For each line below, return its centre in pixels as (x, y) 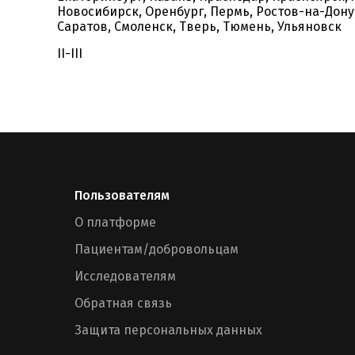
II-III (70, 53)
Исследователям (125, 276)
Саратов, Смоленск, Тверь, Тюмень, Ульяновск (199, 27)
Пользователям (122, 195)
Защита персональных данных (168, 330)
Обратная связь (123, 303)
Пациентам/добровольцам (157, 249)
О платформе (115, 222)
